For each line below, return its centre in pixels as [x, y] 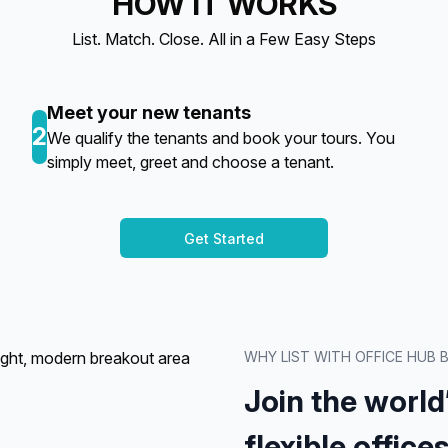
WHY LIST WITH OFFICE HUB [342, 356]
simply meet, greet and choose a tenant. [190, 162]
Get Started [224, 238]
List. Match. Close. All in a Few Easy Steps [224, 39]
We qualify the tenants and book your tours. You [221, 138]
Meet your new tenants [149, 112]
